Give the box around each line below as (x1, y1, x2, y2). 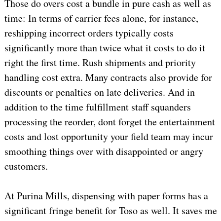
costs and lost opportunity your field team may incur (4, 130, 213, 144)
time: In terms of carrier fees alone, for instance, (4, 11, 198, 25)
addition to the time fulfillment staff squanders (4, 100, 191, 114)
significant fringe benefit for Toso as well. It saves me (4, 204, 217, 218)
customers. (4, 159, 48, 173)
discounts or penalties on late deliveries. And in (4, 85, 195, 99)
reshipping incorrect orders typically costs (4, 26, 174, 40)
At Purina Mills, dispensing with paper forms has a (4, 189, 208, 203)
